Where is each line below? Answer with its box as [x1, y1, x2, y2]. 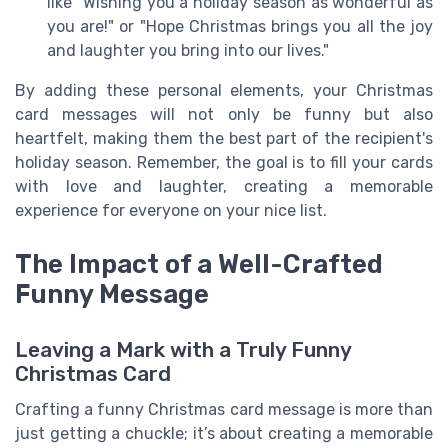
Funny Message [15, 279, 209, 310]
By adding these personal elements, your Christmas [15, 81, 433, 101]
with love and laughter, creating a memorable [15, 177, 433, 197]
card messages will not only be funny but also [15, 105, 433, 125]
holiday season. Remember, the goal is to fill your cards [15, 153, 433, 173]
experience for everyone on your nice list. [15, 201, 327, 221]
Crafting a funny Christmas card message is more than [15, 400, 433, 420]
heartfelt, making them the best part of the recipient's [15, 129, 433, 149]
